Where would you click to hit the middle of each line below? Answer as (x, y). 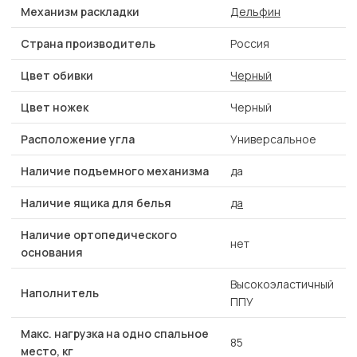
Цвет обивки (57, 76)
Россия (250, 44)
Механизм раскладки (80, 12)
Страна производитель (88, 44)
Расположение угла (78, 139)
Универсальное (273, 139)
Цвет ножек (55, 108)
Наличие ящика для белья (96, 203)
